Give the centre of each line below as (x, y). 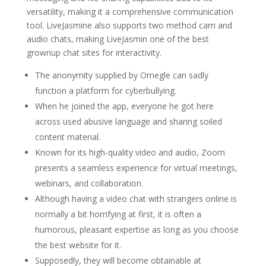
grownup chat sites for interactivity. (94, 53)
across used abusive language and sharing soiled (128, 121)
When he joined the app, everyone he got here (124, 106)
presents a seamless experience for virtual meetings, (136, 168)
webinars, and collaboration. (89, 183)
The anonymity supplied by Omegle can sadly (121, 75)
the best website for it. (78, 245)
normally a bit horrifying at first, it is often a (118, 214)
